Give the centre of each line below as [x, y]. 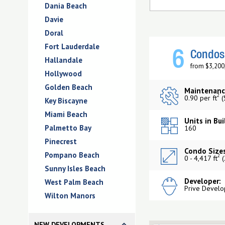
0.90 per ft [201, 98]
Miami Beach [66, 114]
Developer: [203, 181]
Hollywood [63, 74]
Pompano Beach [72, 155]
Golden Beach [69, 87]
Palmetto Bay [68, 128]
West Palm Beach [74, 182]
